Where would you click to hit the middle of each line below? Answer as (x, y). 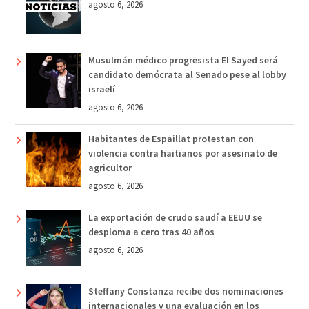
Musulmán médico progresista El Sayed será (183, 60)
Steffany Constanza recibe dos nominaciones (186, 291)
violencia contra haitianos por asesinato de (182, 153)
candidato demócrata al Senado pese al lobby (187, 75)
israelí (101, 89)
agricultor (110, 168)
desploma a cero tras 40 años (151, 232)
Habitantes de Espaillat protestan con (171, 139)
